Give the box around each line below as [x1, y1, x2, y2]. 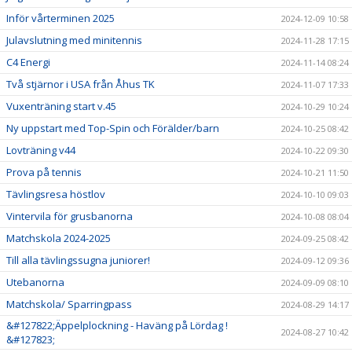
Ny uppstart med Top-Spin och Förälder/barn [6, 121, 219, 135]
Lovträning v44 [6, 143, 75, 157]
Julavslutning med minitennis [6, 33, 142, 47]
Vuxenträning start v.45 [6, 99, 116, 113]
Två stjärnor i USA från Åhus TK [6, 77, 155, 91]
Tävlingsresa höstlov [6, 187, 105, 201]
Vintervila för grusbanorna [6, 209, 133, 223]
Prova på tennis [6, 165, 82, 179]
